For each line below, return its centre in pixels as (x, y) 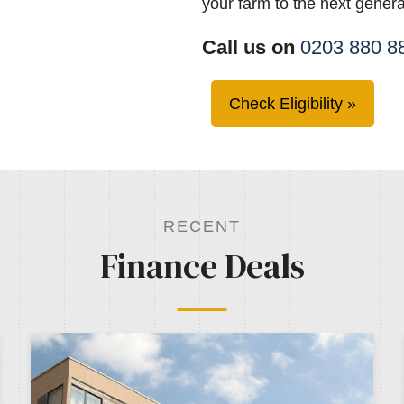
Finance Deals (202, 266)
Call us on (251, 48)
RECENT (202, 227)
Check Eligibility (286, 104)
